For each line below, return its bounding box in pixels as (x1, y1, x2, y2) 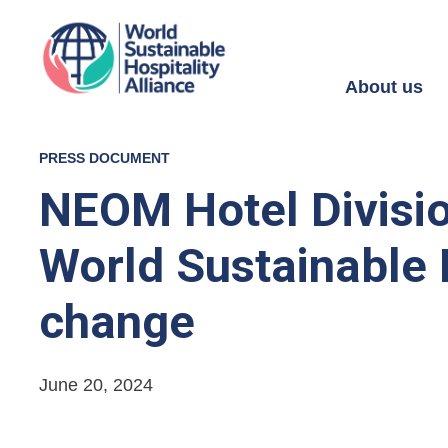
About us (345, 77, 423, 97)
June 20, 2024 (39, 375, 153, 395)
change (39, 294, 195, 349)
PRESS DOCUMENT (39, 150, 170, 166)
